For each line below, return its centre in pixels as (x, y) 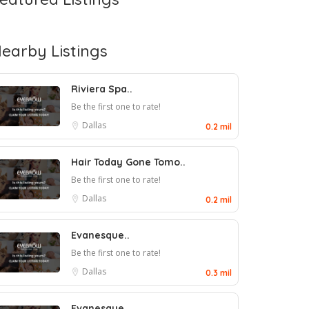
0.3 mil (219, 273)
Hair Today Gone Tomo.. (128, 162)
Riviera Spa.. (102, 89)
